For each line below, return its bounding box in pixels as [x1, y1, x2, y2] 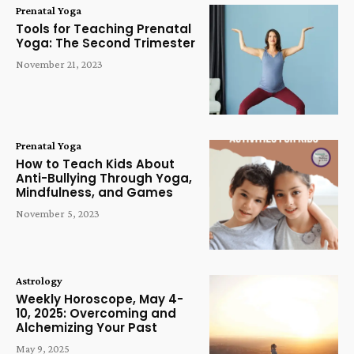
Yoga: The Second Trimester [16, 35, 195, 52]
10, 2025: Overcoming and [16, 304, 176, 322]
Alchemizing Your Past [16, 318, 157, 336]
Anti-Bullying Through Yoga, [16, 170, 192, 187]
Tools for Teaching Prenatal [16, 21, 191, 38]
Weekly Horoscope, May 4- [16, 290, 183, 307]
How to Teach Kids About [16, 156, 175, 173]
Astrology [16, 273, 62, 287]
